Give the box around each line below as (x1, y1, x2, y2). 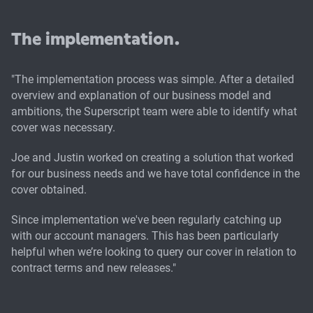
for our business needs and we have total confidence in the (11, 166, 300, 180)
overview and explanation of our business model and (11, 88, 271, 102)
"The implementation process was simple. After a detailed (11, 72, 294, 86)
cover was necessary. (11, 120, 115, 134)
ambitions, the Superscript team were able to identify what (11, 104, 297, 118)
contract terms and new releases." (11, 261, 176, 275)
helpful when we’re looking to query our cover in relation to (11, 245, 296, 259)
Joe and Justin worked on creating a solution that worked (11, 150, 293, 164)
